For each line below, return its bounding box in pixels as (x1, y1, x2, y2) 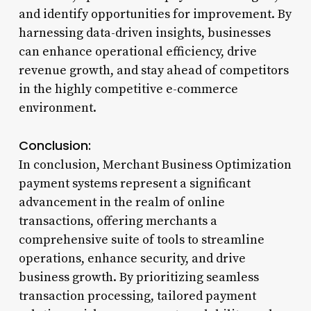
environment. (18, 99, 96, 116)
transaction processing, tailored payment (18, 287, 256, 304)
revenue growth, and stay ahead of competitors (18, 62, 289, 78)
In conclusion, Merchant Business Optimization (18, 156, 292, 173)
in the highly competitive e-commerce (18, 81, 238, 97)
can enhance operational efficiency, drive (18, 43, 257, 60)
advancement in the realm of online (18, 194, 225, 210)
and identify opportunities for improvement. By (18, 6, 292, 22)
